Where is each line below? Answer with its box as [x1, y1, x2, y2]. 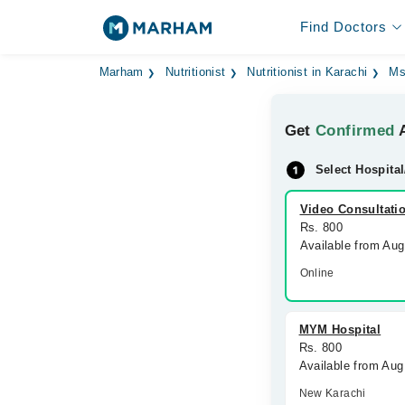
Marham [99, 66, 144, 79]
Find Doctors [299, 19, 387, 34]
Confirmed [316, 122, 395, 139]
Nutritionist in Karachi [247, 66, 368, 79]
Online [299, 267, 334, 279]
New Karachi [298, 387, 366, 400]
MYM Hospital [298, 323, 381, 336]
